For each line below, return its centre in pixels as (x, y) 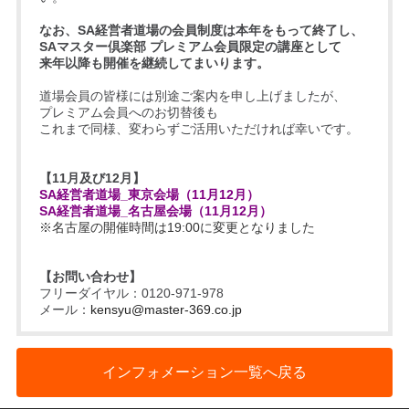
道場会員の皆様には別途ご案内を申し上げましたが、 (192, 95)
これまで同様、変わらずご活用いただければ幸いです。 (199, 128)
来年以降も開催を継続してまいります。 (154, 63)
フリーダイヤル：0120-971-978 (131, 293)
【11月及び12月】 (92, 178)
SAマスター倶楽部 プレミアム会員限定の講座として (190, 46)
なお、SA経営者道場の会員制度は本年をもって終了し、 (201, 30)
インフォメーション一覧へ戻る (204, 372)
